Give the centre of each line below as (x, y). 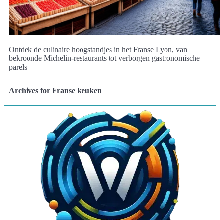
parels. (19, 67)
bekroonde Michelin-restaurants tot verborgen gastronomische (104, 58)
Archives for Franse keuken (55, 91)
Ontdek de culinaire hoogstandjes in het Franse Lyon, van (98, 50)
